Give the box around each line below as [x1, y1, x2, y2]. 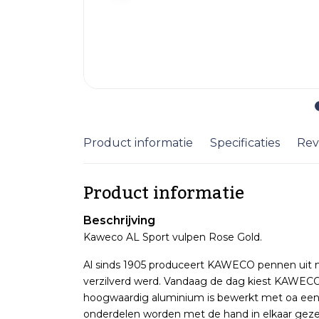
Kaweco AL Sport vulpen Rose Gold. [83, 231, 262, 244]
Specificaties [210, 136, 280, 150]
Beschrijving [83, 214, 155, 227]
